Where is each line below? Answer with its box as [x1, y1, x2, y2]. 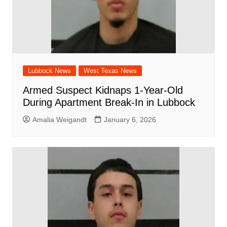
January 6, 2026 [103, 115, 156, 124]
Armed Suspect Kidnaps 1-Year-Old [22, 84, 183, 96]
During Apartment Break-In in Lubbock [22, 96, 195, 108]
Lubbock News [27, 66, 71, 74]
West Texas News [83, 66, 137, 74]
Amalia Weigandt [32, 115, 87, 124]
